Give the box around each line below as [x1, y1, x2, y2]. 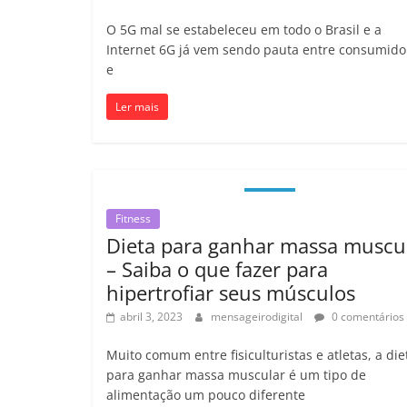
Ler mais [115, 98, 159, 114]
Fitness [115, 210, 151, 226]
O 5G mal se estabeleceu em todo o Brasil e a [106, 20, 382, 38]
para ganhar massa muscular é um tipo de [106, 365, 366, 383]
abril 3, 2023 [120, 308, 183, 324]
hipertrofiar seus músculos [106, 278, 355, 306]
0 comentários [329, 308, 404, 324]
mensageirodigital [211, 308, 305, 324]
